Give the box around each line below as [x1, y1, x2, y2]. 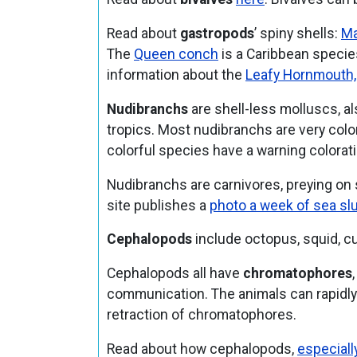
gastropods [179, 25, 254, 42]
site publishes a [106, 197, 210, 214]
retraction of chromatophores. [106, 307, 296, 324]
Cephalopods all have [106, 265, 243, 282]
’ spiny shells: [253, 25, 341, 42]
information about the [106, 67, 245, 84]
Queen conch [133, 46, 218, 63]
